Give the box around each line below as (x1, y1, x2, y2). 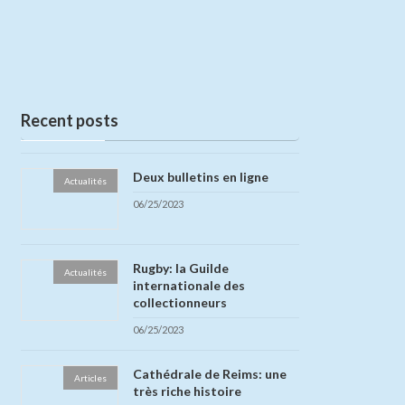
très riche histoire (132, 383, 241, 400)
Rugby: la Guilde (132, 259, 229, 276)
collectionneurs (132, 294, 227, 310)
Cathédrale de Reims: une (132, 366, 287, 382)
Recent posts (21, 109, 119, 130)
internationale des (132, 277, 245, 293)
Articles (73, 372, 107, 384)
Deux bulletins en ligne (132, 168, 268, 184)
